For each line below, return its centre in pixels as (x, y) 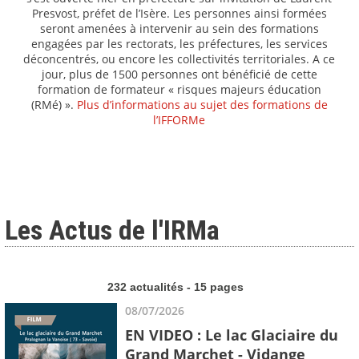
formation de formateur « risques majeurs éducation (179, 90)
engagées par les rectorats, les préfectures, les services (179, 44)
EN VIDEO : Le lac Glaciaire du (232, 335)
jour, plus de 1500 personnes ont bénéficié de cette (179, 75)
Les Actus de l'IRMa (112, 230)
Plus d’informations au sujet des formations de (202, 105)
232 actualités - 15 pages (176, 287)
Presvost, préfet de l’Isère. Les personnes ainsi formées (179, 14)
